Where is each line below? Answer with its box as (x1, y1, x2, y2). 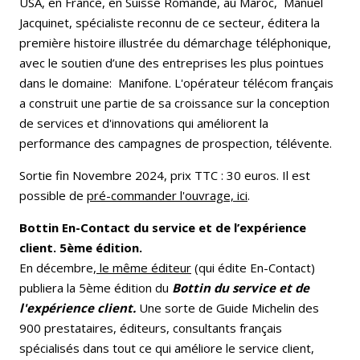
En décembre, (19, 260, 96, 276)
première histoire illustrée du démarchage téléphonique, (19, 35, 331, 51)
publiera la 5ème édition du (19, 280, 169, 296)
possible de (19, 187, 87, 203)
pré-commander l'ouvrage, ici (87, 187, 247, 203)
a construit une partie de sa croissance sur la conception (19, 95, 329, 111)
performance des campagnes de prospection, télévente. (19, 135, 335, 151)
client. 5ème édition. (19, 239, 145, 256)
